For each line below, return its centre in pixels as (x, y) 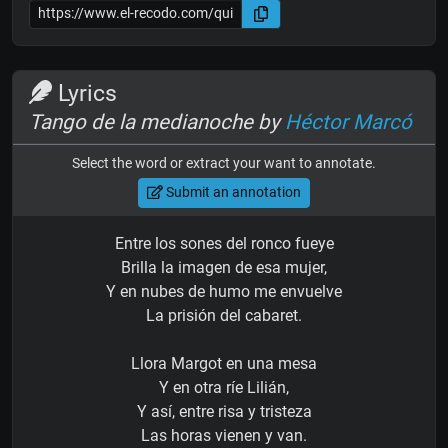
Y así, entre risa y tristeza (224, 411)
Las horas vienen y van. (224, 435)
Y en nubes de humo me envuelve (224, 291)
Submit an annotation (231, 192)
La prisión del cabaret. (224, 315)
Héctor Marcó (348, 121)
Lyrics (85, 92)
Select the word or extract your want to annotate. (224, 162)
